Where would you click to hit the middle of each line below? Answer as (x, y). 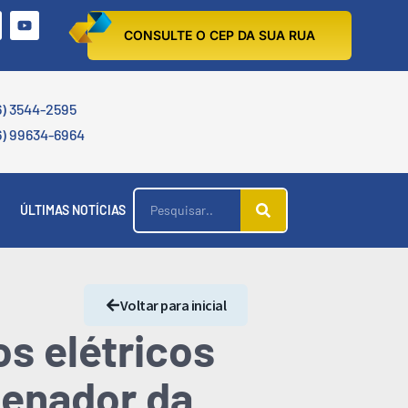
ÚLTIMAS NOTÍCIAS (73, 210)
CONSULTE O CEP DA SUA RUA (219, 35)
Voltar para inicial (173, 305)
